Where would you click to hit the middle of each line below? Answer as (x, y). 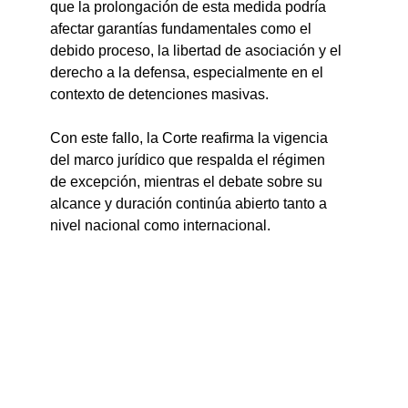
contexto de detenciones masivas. (160, 95)
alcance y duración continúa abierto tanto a (191, 204)
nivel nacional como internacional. (161, 226)
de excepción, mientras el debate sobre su (189, 182)
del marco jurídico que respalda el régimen (190, 160)
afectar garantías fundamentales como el (183, 29)
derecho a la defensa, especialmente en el (189, 73)
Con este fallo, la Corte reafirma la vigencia (191, 138)
